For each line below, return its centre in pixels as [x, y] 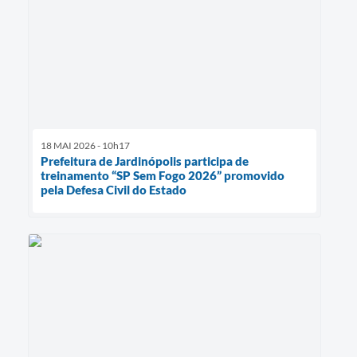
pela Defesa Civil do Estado [114, 190]
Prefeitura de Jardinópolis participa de [145, 161]
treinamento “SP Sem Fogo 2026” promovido [163, 176]
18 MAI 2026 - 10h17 [85, 146]
